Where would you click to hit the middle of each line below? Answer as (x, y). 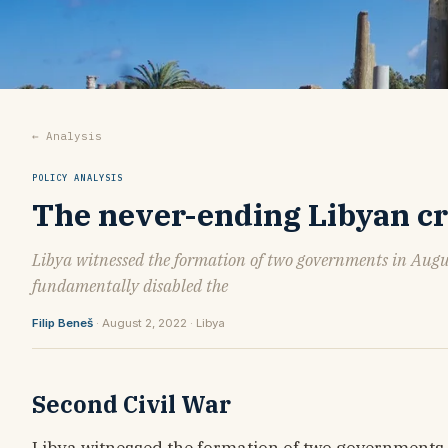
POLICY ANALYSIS (77, 177)
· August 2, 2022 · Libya (159, 322)
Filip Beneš (62, 322)
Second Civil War (131, 403)
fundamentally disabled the (130, 285)
